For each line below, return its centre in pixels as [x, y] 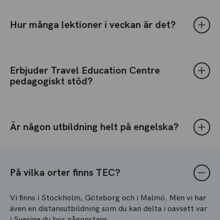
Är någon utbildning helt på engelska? [94, 127]
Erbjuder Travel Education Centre [85, 71]
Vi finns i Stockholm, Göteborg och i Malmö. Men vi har [108, 198]
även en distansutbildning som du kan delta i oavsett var [109, 209]
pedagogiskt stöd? [51, 82]
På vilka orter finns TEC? [65, 173]
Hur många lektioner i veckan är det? [93, 25]
